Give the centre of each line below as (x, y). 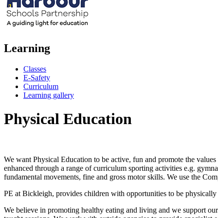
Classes (35, 69)
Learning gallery (49, 95)
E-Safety (37, 77)
